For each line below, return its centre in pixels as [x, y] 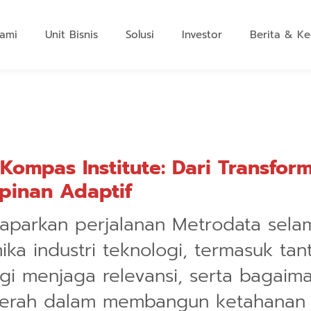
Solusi [140, 35]
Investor [202, 35]
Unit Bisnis [72, 35]
